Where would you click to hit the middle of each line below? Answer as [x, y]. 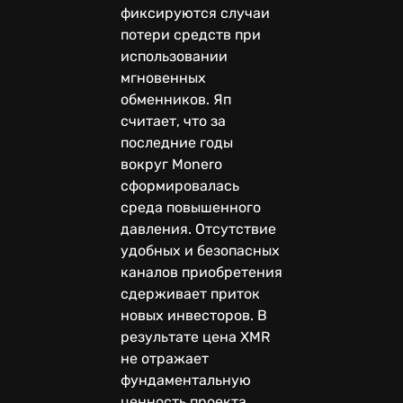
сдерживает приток [190, 293]
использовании [174, 56]
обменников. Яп [176, 99]
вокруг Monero [171, 164]
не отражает [166, 358]
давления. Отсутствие [198, 228]
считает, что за [173, 121]
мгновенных [163, 77]
